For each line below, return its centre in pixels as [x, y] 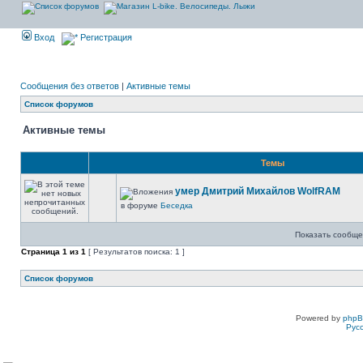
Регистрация [105, 37]
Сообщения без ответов [70, 86]
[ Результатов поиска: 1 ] [135, 252]
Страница [42, 252]
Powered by [319, 318]
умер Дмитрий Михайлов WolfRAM [258, 191]
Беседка [177, 205]
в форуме [141, 205]
